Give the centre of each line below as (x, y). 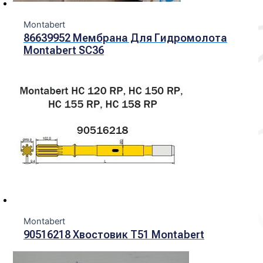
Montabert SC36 (63, 50)
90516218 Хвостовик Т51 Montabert (114, 235)
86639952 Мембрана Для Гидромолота (125, 38)
